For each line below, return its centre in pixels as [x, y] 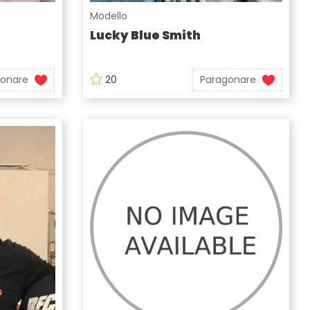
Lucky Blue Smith [145, 35]
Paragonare [228, 79]
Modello [108, 16]
